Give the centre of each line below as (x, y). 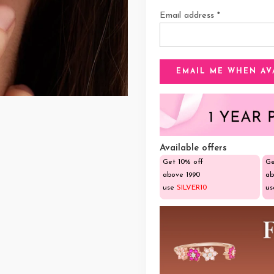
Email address (188, 16)
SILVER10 (192, 188)
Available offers (193, 149)
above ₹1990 (181, 175)
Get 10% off (183, 162)
